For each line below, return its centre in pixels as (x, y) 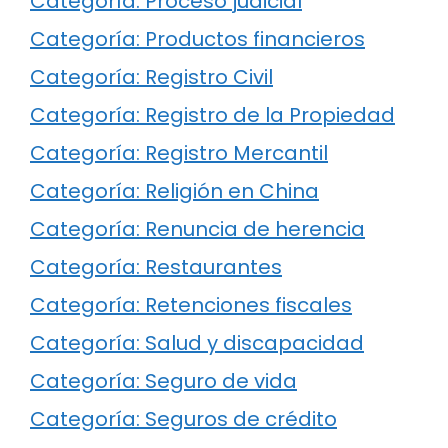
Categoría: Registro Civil (151, 76)
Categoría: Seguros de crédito (183, 418)
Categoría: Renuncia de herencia (197, 228)
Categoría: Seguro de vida (163, 380)
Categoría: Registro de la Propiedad (212, 114)
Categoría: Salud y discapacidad (197, 342)
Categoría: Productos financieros (197, 38)
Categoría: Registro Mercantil (179, 152)
